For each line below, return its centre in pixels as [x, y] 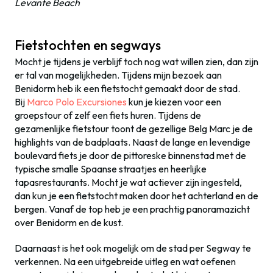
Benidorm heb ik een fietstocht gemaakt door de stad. [127, 89]
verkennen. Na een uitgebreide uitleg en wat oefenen [125, 262]
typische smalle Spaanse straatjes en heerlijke [111, 169]
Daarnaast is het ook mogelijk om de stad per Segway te [133, 248]
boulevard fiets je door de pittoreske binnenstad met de [130, 156]
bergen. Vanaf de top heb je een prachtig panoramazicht [132, 209]
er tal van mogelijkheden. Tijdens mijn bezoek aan [118, 75]
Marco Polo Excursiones [77, 102]
